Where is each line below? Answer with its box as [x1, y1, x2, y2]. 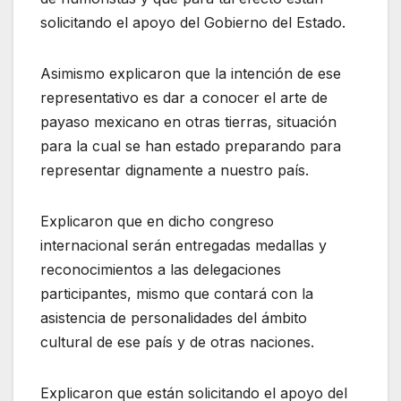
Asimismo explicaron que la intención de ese [40, 64, 341, 83]
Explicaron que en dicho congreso [40, 212, 274, 231]
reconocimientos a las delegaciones [40, 260, 281, 279]
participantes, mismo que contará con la [40, 285, 313, 303]
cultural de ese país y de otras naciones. [40, 333, 314, 352]
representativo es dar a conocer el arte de [40, 89, 328, 107]
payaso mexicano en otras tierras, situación [40, 113, 337, 132]
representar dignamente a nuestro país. [40, 161, 309, 180]
